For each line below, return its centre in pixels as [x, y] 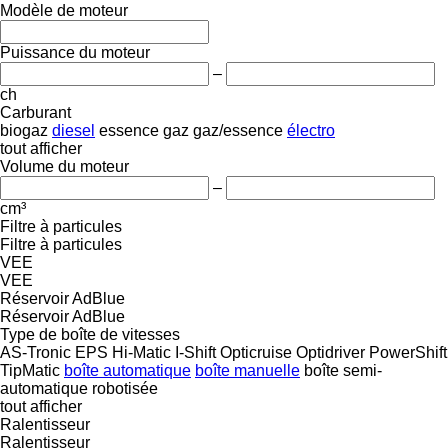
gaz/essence [238, 130]
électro [311, 130]
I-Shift [195, 352]
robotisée [125, 388]
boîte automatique [127, 370]
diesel [73, 130]
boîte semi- [343, 370]
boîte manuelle [247, 370]
